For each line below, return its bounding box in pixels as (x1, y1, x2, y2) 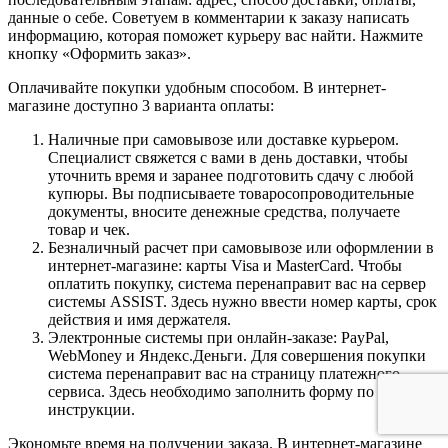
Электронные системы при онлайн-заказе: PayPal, (48, 328, 389, 346)
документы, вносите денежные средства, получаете (48, 202, 400, 220)
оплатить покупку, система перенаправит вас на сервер (48, 274, 426, 292)
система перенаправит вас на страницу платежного (48, 364, 400, 382)
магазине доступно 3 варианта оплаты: (8, 96, 274, 114)
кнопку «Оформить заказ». (8, 44, 191, 62)
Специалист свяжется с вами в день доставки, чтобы (48, 148, 408, 166)
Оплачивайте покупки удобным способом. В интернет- (8, 78, 386, 96)
